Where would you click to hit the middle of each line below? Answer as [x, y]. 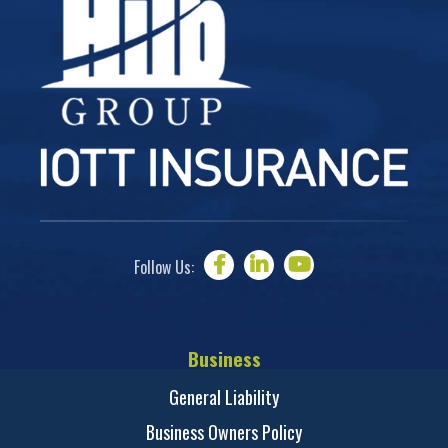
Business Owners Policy [224, 432]
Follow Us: [164, 266]
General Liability [224, 397]
